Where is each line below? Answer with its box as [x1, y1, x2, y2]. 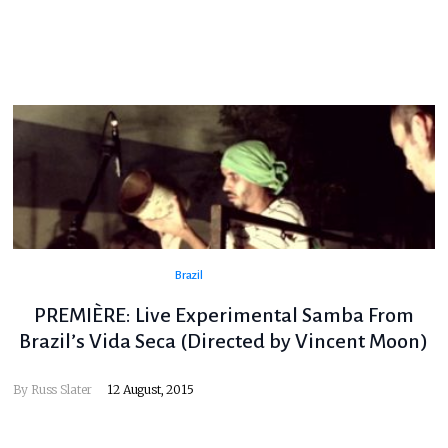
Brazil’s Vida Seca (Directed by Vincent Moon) [19, 330, 429, 353]
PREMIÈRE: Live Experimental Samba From [33, 304, 414, 327]
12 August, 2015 [107, 382, 194, 398]
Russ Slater [30, 382, 93, 398]
